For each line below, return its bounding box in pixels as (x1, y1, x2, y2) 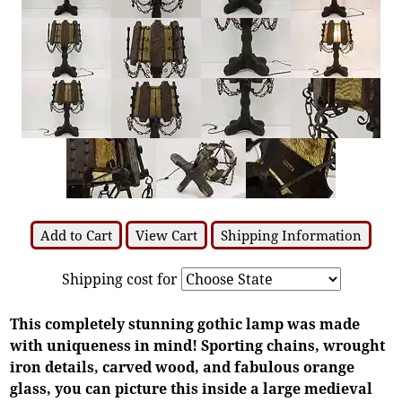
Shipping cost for (61, 268, 181, 289)
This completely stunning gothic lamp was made (10, 313, 361, 334)
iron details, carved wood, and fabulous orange (10, 356, 355, 377)
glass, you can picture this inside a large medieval (10, 378, 373, 398)
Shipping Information (221, 225, 362, 244)
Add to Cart (40, 225, 112, 244)
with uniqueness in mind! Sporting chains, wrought (10, 335, 386, 355)
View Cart (135, 225, 197, 244)
